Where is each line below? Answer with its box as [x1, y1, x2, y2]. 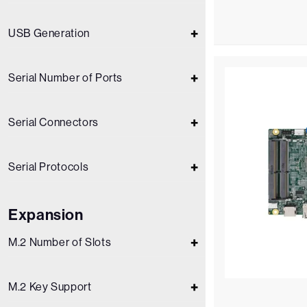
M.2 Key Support [8, 280, 92, 293]
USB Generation [8, 27, 90, 40]
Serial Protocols [8, 160, 89, 173]
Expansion [8, 206, 84, 224]
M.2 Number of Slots [8, 236, 112, 249]
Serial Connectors [8, 116, 99, 129]
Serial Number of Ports [8, 71, 123, 84]
